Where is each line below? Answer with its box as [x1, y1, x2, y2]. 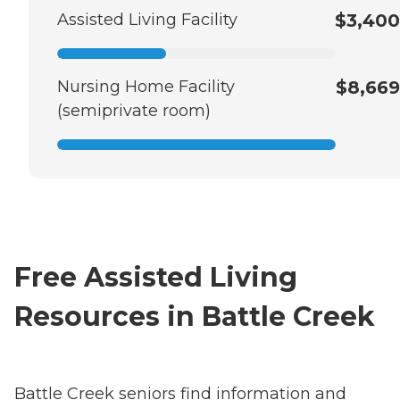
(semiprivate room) [57, 101, 211, 121]
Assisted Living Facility [57, 10, 237, 30]
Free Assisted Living [14, 261, 297, 295]
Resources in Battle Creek [14, 300, 375, 334]
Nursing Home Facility [57, 77, 235, 97]
